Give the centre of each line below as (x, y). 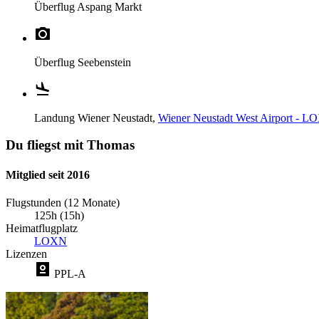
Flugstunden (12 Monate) (63, 202)
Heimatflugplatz (42, 228)
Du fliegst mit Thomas (70, 145)
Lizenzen (26, 253)
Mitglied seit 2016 (48, 174)
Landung (56, 117)
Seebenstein (104, 62)
